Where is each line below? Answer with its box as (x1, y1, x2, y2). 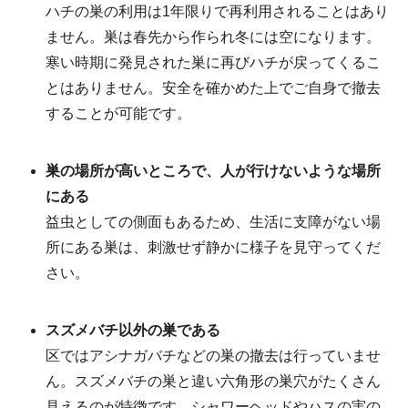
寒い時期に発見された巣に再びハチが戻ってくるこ (46, 55, 381, 71)
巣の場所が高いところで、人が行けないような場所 (46, 163, 381, 179)
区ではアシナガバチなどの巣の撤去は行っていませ (46, 348, 381, 364)
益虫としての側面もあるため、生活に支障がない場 (46, 214, 381, 230)
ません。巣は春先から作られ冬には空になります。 (46, 29, 381, 46)
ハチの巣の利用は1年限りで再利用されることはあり (46, 4, 389, 20)
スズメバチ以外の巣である (46, 322, 220, 339)
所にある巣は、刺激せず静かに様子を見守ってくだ (46, 240, 381, 256)
